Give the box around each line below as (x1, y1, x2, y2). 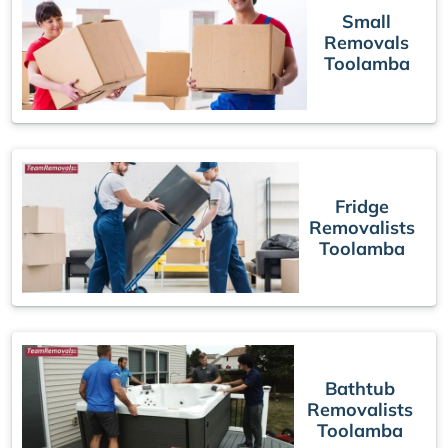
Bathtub (324, 376, 395, 400)
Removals (324, 30, 410, 54)
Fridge (335, 194, 390, 218)
